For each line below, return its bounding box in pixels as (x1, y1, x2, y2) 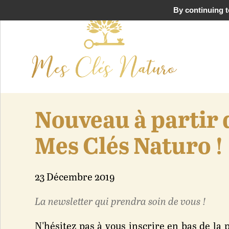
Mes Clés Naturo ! (35, 134, 224, 161)
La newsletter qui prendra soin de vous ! (35, 197, 207, 208)
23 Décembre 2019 (35, 172, 115, 183)
